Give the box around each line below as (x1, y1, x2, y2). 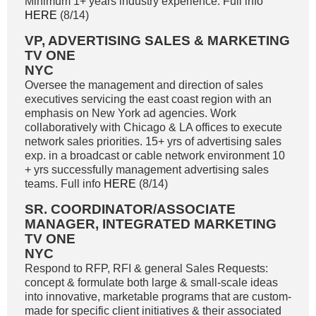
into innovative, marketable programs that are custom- (25, 291, 291, 303)
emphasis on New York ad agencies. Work (25, 107, 236, 119)
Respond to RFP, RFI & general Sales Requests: (25, 262, 268, 274)
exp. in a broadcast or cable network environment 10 (25, 150, 285, 162)
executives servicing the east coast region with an (25, 93, 272, 105)
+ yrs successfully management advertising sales (25, 164, 269, 176)
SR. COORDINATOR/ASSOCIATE (25, 202, 236, 217)
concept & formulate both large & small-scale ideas (25, 276, 278, 288)
